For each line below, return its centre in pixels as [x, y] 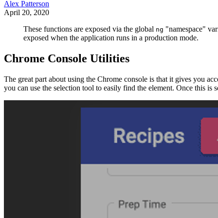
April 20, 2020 [27, 13]
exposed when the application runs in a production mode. [111, 38]
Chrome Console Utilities [67, 59]
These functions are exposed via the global [90, 29]
